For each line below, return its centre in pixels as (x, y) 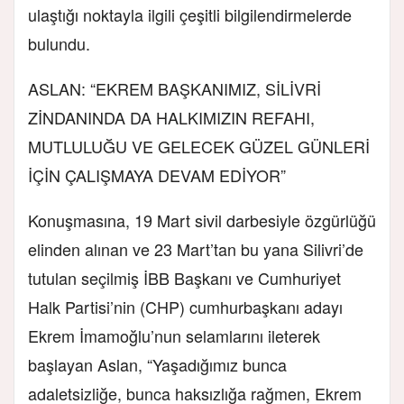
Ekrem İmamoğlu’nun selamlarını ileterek (174, 335)
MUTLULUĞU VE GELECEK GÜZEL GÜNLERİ (199, 146)
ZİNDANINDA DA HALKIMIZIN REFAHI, (171, 117)
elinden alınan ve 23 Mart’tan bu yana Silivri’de (196, 248)
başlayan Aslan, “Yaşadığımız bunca (157, 364)
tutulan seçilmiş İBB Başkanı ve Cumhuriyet (184, 277)
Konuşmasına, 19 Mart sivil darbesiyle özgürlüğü (202, 220)
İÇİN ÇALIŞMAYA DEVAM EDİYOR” (157, 174)
